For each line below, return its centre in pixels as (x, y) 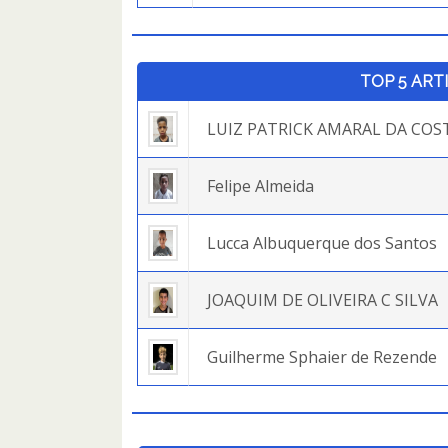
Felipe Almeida (260, 186)
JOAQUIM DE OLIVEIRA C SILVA (322, 300)
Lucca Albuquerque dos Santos (322, 243)
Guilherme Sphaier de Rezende (322, 357)
